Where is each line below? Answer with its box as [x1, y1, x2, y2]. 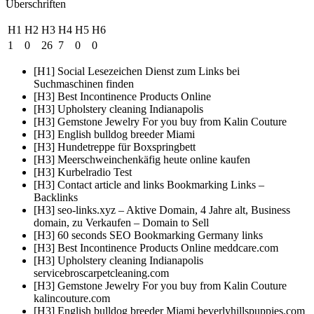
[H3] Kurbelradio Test [34, 165, 132, 178]
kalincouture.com [34, 292, 110, 304]
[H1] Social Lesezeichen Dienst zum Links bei [34, 64, 240, 77]
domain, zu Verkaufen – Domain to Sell [34, 216, 209, 228]
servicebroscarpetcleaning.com [34, 266, 169, 279]
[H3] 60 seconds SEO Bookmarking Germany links [34, 228, 263, 241]
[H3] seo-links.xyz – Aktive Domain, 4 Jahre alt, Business [34, 203, 290, 216]
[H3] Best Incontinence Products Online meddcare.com [34, 241, 278, 254]
